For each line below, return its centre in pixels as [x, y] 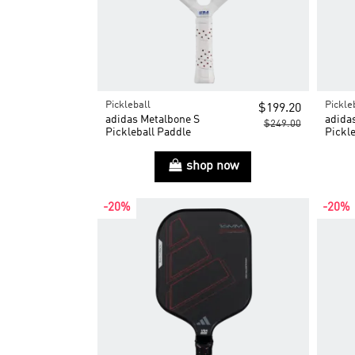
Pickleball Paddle [148, 132]
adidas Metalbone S [152, 119]
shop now [212, 167]
